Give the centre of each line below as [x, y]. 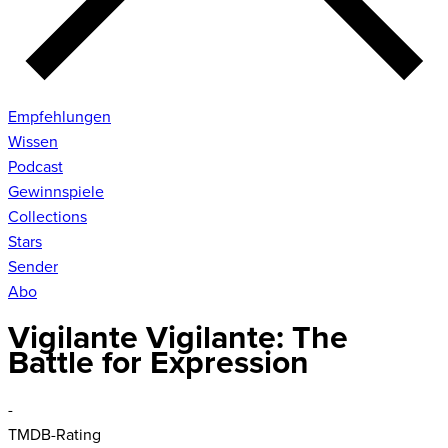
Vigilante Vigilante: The [178, 339]
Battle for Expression [158, 364]
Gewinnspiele [56, 191]
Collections [47, 216]
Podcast [35, 166]
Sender [33, 266]
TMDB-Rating [54, 434]
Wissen [33, 141]
